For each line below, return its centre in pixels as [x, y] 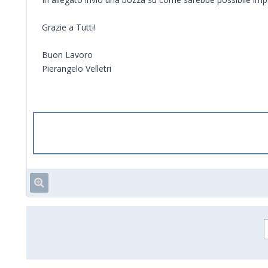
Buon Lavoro [67, 54]
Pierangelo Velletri [77, 68]
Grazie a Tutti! [69, 27]
